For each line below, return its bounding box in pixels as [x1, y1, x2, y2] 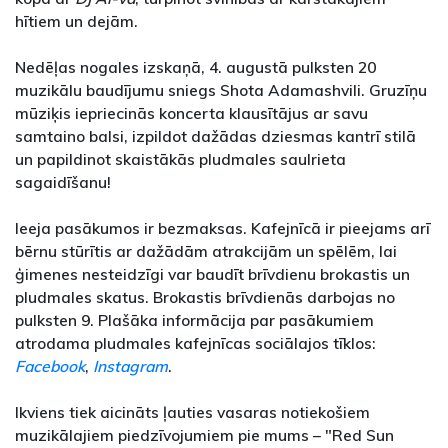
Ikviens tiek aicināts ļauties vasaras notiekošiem [15, 402, 370, 423]
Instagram [93, 356, 168, 377]
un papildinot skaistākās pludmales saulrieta [15, 149, 346, 170]
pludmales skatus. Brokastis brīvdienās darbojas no [15, 287, 395, 308]
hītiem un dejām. [15, 11, 138, 32]
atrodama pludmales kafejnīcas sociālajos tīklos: [15, 333, 376, 354]
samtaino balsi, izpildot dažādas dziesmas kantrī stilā [15, 126, 416, 147]
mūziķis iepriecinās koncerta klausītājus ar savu [15, 103, 368, 124]
